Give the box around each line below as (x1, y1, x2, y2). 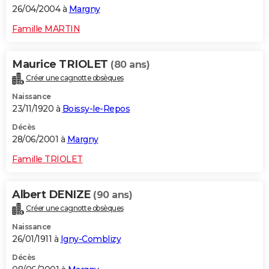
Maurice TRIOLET (12, 57, 110, 71)
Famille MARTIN (12, 23, 80, 34)
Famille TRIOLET (12, 153, 83, 165)
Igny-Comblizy (60, 233, 121, 244)
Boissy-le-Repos (62, 103, 130, 114)
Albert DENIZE (12, 187, 93, 201)
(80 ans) (110, 58, 150, 70)
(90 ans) (93, 189, 132, 201)
